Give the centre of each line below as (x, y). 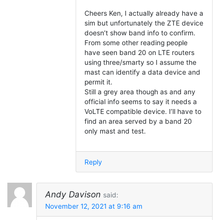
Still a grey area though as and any (140, 92)
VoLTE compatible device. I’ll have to (143, 112)
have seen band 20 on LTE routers (139, 53)
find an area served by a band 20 (138, 122)
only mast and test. (115, 131)
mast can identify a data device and (142, 72)
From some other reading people (136, 43)
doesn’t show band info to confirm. (140, 33)
